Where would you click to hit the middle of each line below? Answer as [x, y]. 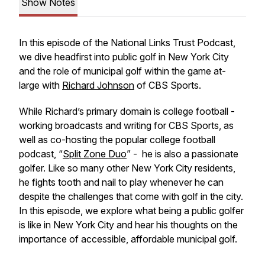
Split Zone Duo [95, 154]
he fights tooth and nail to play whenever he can [121, 182]
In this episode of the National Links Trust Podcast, [127, 43]
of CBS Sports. [168, 85]
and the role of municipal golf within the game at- [122, 71]
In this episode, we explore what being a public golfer [131, 211]
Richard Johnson [98, 85]
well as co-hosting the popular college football [117, 140]
